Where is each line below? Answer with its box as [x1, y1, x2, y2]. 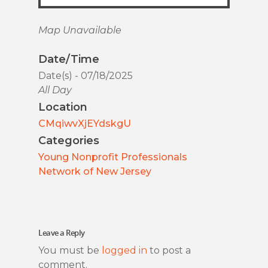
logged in [102, 244, 147, 256]
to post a [147, 244, 191, 256]
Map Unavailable [38, 24, 121, 36]
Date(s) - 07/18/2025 [38, 69, 133, 81]
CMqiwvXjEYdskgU [38, 117, 131, 129]
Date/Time [38, 52, 99, 66]
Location [38, 100, 87, 114]
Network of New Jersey [38, 165, 151, 177]
